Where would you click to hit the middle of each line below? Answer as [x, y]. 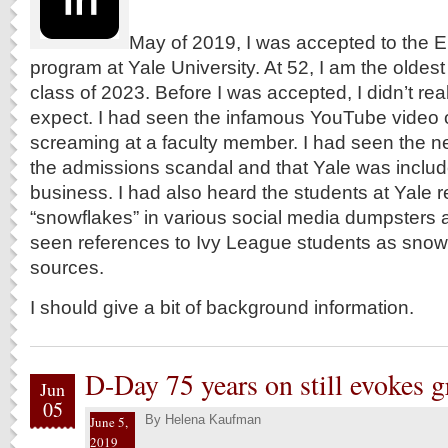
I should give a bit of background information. [222, 307]
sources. [67, 267]
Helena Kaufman [213, 419]
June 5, [109, 422]
